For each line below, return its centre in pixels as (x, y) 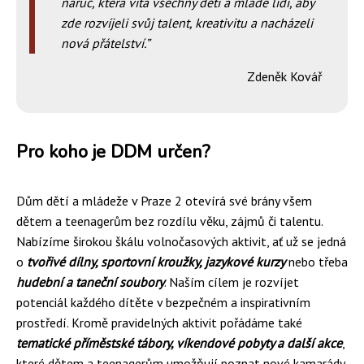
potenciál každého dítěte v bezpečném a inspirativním (163, 302)
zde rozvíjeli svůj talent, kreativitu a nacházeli (187, 22)
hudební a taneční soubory (90, 282)
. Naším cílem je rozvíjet (232, 282)
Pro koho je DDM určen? (113, 152)
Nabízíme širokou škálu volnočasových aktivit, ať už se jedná (181, 241)
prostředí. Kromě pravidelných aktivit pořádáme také (159, 322)
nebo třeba (316, 261)
